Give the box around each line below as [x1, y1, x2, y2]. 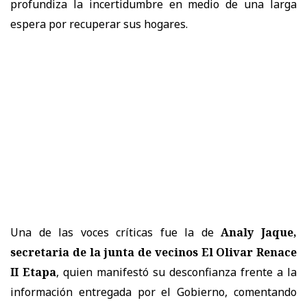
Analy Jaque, [221, 224, 297, 240]
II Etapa [10, 264, 56, 280]
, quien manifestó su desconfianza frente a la [56, 264, 297, 280]
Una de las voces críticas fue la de [10, 224, 221, 240]
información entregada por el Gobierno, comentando [10, 284, 297, 299]
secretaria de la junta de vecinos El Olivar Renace [10, 244, 297, 260]
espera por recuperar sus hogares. [10, 16, 188, 32]
